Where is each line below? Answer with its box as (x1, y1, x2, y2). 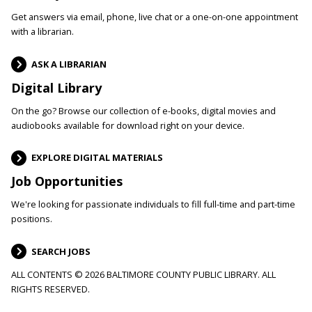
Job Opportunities (11, 172, 123, 189)
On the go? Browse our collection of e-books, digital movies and (11, 104, 276, 117)
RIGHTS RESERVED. (11, 283, 90, 296)
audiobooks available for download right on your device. (11, 118, 244, 132)
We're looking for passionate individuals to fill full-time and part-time (11, 197, 295, 210)
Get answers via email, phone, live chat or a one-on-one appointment (11, 10, 298, 24)
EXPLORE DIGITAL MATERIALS (31, 151, 163, 164)
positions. (11, 212, 52, 225)
